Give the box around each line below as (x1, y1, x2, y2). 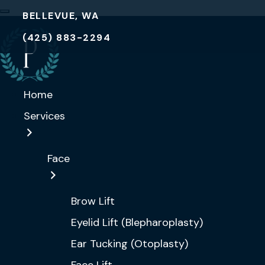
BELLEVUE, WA (22, 9, 99, 22)
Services (24, 109, 65, 123)
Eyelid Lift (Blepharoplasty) (71, 215, 203, 230)
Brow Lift (71, 194, 115, 208)
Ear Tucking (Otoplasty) (71, 237, 188, 251)
